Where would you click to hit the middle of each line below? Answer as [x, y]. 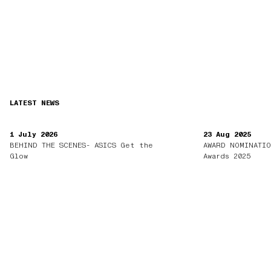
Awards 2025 [227, 156]
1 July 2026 [34, 135]
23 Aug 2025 [227, 135]
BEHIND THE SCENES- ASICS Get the [82, 145]
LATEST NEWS [35, 103]
